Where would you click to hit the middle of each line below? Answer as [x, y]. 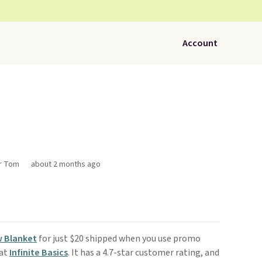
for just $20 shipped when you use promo [118, 239]
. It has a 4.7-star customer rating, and [143, 253]
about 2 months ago [65, 164]
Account [200, 43]
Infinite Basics [38, 253]
